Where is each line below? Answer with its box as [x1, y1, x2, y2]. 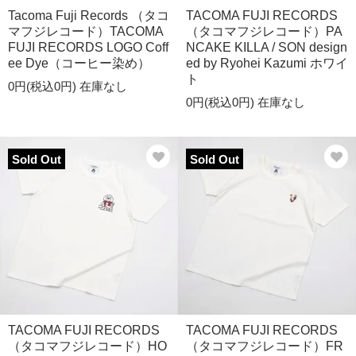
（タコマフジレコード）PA [186, 25, 342, 38]
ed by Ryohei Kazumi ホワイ [186, 56, 348, 70]
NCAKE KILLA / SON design [186, 41, 347, 54]
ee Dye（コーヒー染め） [8, 56, 150, 70]
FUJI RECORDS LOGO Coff [8, 41, 168, 54]
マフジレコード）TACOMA [8, 25, 163, 38]
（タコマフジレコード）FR [186, 339, 343, 353]
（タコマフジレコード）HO [8, 339, 167, 353]
